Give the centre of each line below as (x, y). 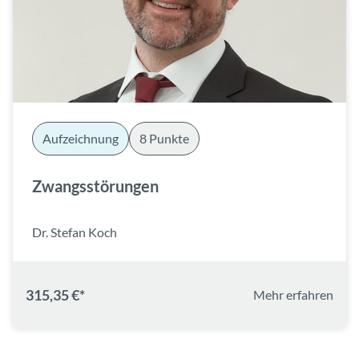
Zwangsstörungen (95, 186)
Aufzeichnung (81, 138)
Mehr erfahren (293, 294)
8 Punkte (164, 138)
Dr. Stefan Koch (75, 232)
